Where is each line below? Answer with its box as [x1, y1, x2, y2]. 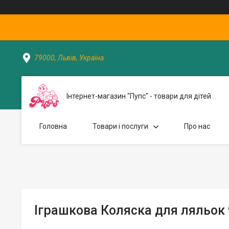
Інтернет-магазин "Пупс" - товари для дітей [66, 92, 211, 100]
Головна [39, 122, 67, 130]
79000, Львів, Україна [34, 54, 104, 62]
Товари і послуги [93, 122, 148, 130]
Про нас [184, 122, 210, 130]
